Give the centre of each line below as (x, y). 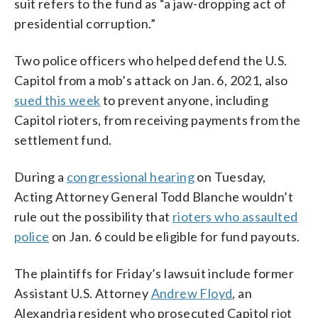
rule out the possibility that (93, 216)
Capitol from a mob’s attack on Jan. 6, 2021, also (151, 80)
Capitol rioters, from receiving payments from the (158, 120)
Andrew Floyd (192, 293)
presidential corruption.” (85, 23)
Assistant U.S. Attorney (83, 293)
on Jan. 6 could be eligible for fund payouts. (175, 236)
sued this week (57, 100)
